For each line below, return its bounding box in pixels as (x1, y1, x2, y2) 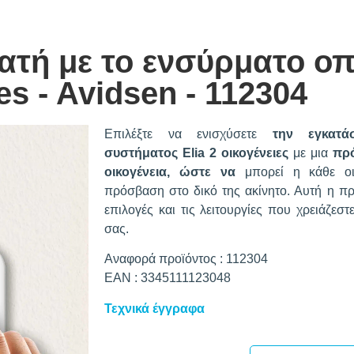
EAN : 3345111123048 (104, 271, 231, 285)
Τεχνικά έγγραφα (104, 301, 205, 315)
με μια (288, 146, 333, 160)
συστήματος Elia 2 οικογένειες (104, 146, 288, 160)
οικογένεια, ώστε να (104, 165, 235, 179)
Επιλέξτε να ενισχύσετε (104, 127, 273, 141)
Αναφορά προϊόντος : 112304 (104, 252, 268, 266)
